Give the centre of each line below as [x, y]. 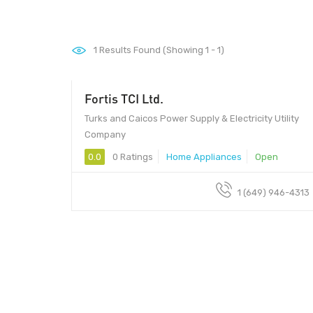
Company [105, 134]
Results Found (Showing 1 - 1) [161, 50]
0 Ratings [132, 156]
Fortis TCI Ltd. [124, 98]
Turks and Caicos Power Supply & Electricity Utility [192, 118]
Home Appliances [204, 156]
